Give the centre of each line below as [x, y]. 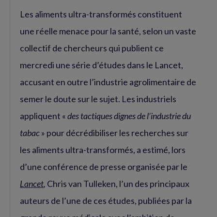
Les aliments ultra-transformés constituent [101, 14]
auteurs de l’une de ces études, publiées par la [106, 201]
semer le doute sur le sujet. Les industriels [98, 99]
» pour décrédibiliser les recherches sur [114, 133]
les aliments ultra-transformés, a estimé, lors [103, 150]
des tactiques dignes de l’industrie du [129, 116]
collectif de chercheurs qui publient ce [92, 48]
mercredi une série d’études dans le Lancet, [101, 65]
